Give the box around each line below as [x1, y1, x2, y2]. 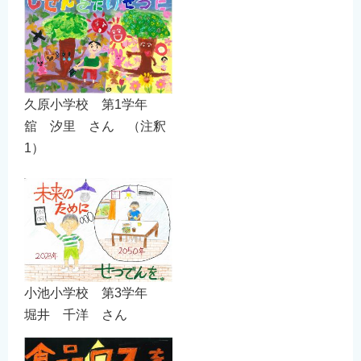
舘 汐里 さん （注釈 [24, 119, 166, 134]
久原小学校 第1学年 [24, 98, 160, 112]
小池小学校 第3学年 [24, 286, 160, 301]
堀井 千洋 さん [24, 308, 127, 322]
